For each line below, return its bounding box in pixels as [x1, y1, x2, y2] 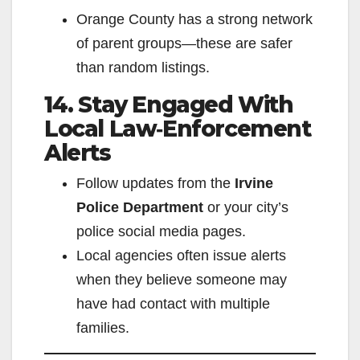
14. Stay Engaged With [44, 91, 293, 119]
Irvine [235, 175, 273, 192]
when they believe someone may [76, 272, 287, 288]
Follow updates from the [76, 175, 235, 192]
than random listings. [76, 59, 210, 76]
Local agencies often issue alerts [76, 247, 286, 264]
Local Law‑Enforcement [44, 115, 311, 143]
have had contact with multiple [76, 296, 270, 313]
